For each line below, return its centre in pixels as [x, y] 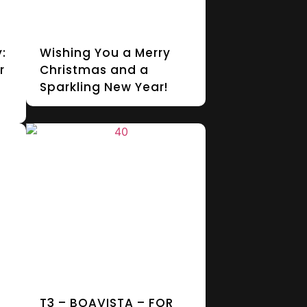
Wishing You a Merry [106, 53]
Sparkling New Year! [104, 87]
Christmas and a [95, 70]
